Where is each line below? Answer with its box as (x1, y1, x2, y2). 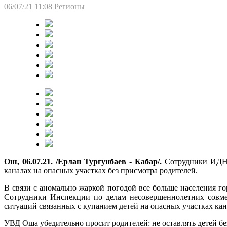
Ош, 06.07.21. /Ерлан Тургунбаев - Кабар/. (4, 157, 162, 166)
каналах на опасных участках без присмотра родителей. (4, 166, 198, 175)
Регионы (54, 2, 85, 11)
